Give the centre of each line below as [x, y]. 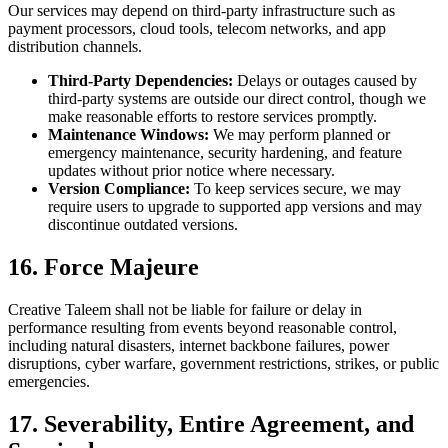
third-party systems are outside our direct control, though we [237, 98]
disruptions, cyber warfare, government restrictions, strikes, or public [223, 363]
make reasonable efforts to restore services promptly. [212, 116]
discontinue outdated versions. [143, 224]
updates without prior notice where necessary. [191, 170]
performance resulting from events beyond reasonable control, [202, 327]
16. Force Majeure [103, 266]
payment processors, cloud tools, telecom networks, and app [197, 28]
